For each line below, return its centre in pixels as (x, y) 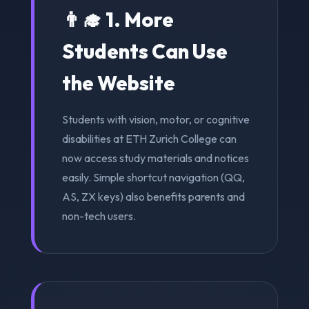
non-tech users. (99, 216)
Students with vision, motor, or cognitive (156, 119)
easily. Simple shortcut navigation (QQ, (153, 177)
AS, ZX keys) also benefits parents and (153, 196)
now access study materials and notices (155, 158)
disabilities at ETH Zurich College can (149, 138)
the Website (118, 82)
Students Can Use (144, 51)
